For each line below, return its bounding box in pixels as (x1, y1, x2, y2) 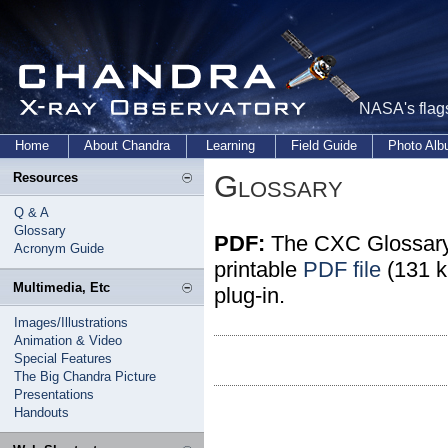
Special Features (14, 351, 112, 366)
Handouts (14, 405, 69, 420)
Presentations (14, 387, 94, 402)
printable (214, 257, 303, 282)
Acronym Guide (14, 241, 104, 256)
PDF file (303, 257, 381, 282)
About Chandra (84, 138, 171, 153)
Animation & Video (14, 333, 122, 348)
